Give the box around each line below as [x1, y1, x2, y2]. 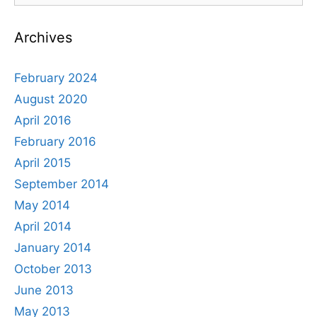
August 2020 [14, 91, 88, 106]
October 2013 [14, 261, 92, 276]
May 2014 [14, 197, 70, 212]
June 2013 [14, 282, 74, 297]
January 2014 [14, 240, 91, 255]
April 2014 [14, 219, 71, 234]
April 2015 [14, 155, 71, 170]
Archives [14, 28, 72, 46]
